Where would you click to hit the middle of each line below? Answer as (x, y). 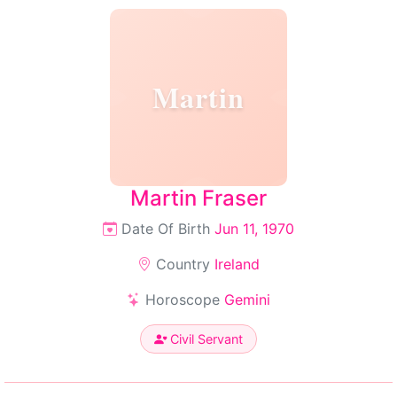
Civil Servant (205, 339)
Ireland (237, 264)
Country (183, 264)
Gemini (247, 300)
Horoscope (183, 300)
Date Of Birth (166, 229)
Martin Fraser (198, 198)
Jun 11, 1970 (254, 229)
